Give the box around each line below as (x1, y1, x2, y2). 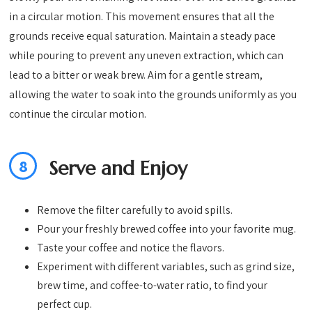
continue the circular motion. (9, 107, 147, 121)
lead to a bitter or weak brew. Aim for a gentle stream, (9, 68, 263, 82)
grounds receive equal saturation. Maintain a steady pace (9, 29, 276, 43)
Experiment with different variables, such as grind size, (37, 259, 295, 274)
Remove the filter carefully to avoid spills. (37, 203, 233, 218)
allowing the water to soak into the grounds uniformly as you (9, 87, 297, 102)
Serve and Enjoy (49, 156, 188, 180)
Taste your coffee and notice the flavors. (37, 240, 225, 256)
